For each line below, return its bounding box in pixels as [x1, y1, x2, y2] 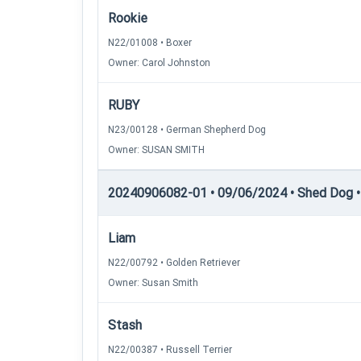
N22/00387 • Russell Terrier [108, 344, 232, 355]
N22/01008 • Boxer [108, 37, 192, 48]
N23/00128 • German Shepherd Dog [108, 124, 266, 135]
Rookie [108, 10, 147, 26]
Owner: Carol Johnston [108, 57, 210, 68]
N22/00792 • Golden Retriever [108, 257, 240, 268]
